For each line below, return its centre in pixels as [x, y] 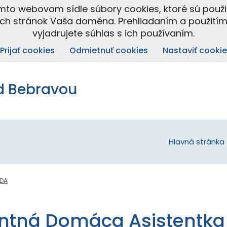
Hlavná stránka [197, 142]
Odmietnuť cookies [108, 50]
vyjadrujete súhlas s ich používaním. [113, 33]
